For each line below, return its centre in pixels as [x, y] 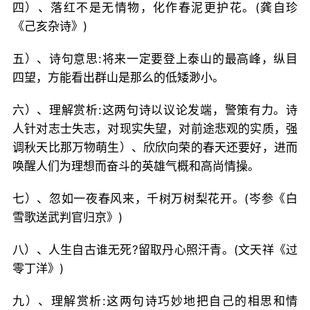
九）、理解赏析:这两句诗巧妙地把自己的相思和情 [155, 301]
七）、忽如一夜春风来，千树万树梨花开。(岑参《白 [155, 199]
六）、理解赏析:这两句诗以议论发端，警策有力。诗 [155, 110]
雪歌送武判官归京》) [67, 217]
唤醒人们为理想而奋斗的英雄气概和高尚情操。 [136, 166]
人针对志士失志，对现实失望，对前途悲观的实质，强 [155, 129]
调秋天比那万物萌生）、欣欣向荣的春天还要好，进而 [155, 147]
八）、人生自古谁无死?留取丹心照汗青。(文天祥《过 [155, 250]
